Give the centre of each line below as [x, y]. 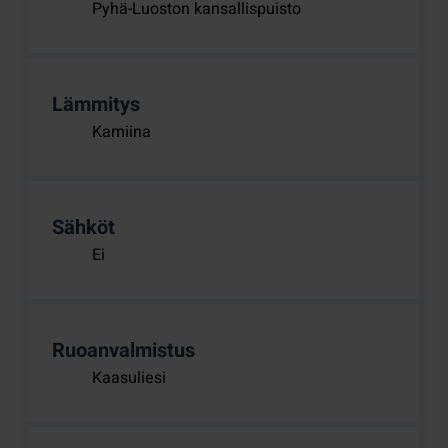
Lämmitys [96, 105]
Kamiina [121, 132]
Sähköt [83, 228]
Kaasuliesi [129, 378]
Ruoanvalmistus [123, 351]
